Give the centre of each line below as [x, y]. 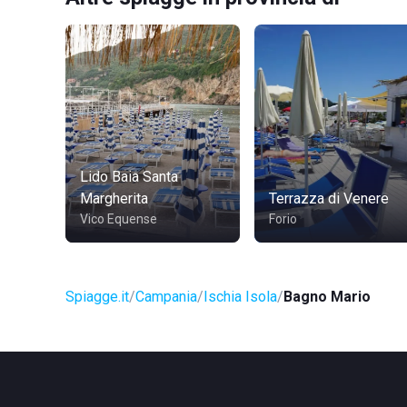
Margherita [114, 199]
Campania [166, 297]
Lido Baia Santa [129, 177]
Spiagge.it [97, 297]
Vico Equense [119, 219]
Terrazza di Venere [329, 199]
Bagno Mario [327, 297]
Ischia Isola [240, 297]
